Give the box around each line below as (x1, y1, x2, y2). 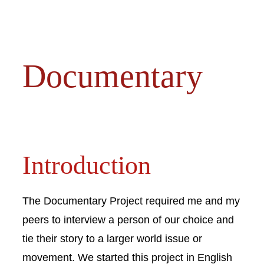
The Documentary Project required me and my (22, 194, 240, 207)
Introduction (22, 150, 151, 180)
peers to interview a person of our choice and (22, 213, 234, 226)
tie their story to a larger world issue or (22, 232, 202, 245)
